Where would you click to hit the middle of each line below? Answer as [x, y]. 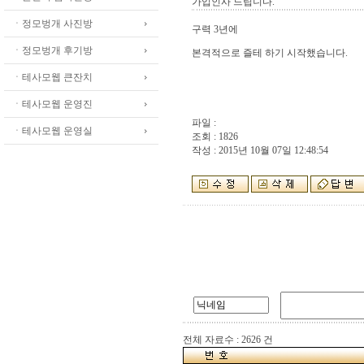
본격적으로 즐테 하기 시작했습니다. [270, 53]
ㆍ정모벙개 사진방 [52, 24]
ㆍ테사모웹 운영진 [52, 104]
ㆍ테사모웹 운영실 [52, 131]
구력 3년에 [215, 29]
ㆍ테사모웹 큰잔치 [52, 77]
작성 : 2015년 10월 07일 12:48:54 [260, 150]
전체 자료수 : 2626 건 [228, 340]
